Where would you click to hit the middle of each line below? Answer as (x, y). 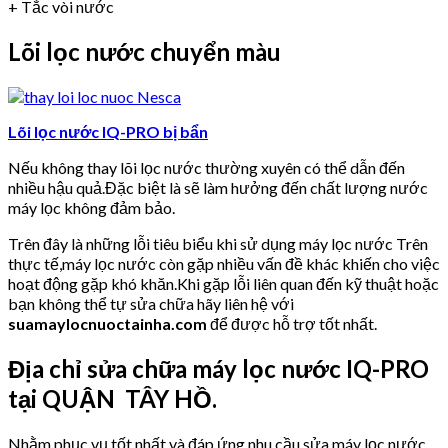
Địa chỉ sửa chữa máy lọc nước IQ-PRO (218, 368)
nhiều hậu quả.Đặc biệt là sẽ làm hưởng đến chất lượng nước (218, 187)
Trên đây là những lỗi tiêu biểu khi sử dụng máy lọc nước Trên (218, 243)
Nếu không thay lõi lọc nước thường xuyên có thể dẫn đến (206, 167)
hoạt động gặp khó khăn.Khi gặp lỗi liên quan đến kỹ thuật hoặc (223, 283)
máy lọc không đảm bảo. (91, 207)
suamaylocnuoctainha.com (107, 323)
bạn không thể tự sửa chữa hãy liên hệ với (151, 303)
